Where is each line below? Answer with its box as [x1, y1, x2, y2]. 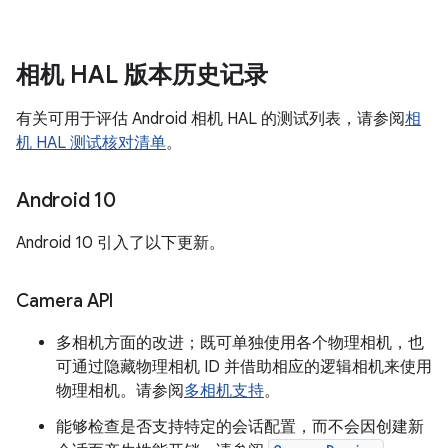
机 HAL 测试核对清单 [16, 133, 166, 154]
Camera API [16, 290, 113, 313]
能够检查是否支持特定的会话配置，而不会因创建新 [56, 417, 424, 438]
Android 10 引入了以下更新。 [16, 233, 225, 254]
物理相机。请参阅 [56, 381, 184, 402]
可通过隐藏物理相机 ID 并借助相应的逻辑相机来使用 [56, 357, 432, 378]
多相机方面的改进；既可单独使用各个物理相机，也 [56, 333, 424, 354]
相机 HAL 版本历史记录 [16, 60, 268, 91]
